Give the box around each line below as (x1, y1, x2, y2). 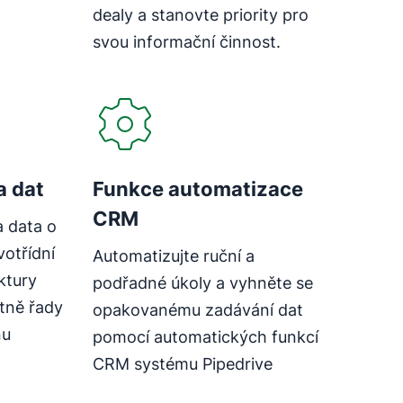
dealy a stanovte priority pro (92, 4, 309, 24)
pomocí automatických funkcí (92, 327, 318, 346)
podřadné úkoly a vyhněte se (92, 273, 313, 292)
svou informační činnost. (92, 31, 281, 51)
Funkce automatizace (92, 176, 303, 201)
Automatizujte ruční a (92, 246, 255, 265)
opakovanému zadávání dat (92, 300, 303, 319)
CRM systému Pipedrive (92, 354, 273, 373)
